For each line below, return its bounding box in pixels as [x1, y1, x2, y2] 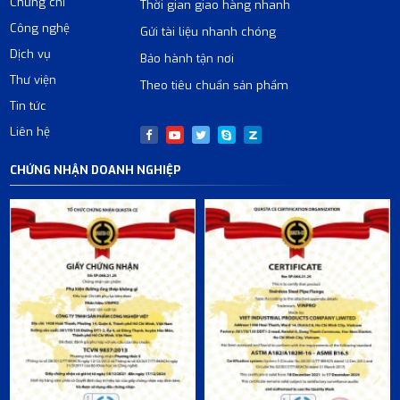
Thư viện [10, 71, 57, 87]
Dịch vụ [10, 46, 52, 62]
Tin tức [10, 97, 47, 113]
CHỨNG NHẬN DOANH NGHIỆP [10, 162, 181, 178]
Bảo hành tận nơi [139, 50, 234, 66]
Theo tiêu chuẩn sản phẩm [139, 77, 288, 93]
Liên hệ [10, 123, 51, 139]
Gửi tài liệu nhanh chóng [139, 23, 276, 39]
